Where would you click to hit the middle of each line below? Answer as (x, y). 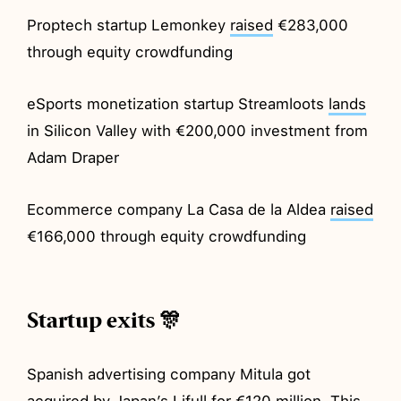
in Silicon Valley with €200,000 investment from (198, 130)
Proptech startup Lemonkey (129, 25)
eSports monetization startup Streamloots (178, 103)
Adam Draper (73, 157)
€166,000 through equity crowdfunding (167, 236)
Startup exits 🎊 (104, 320)
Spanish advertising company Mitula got (169, 374)
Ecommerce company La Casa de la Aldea (179, 209)
